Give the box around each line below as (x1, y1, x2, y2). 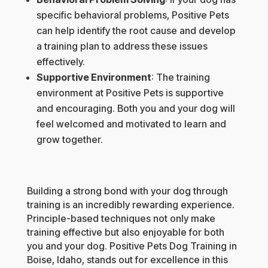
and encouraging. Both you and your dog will (36, 102, 235, 115)
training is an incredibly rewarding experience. (26, 199, 234, 211)
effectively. (36, 56, 85, 68)
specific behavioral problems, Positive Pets (36, 9, 229, 22)
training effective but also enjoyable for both (26, 226, 224, 239)
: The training (151, 71, 210, 84)
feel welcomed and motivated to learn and (36, 118, 226, 130)
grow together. (36, 133, 103, 146)
